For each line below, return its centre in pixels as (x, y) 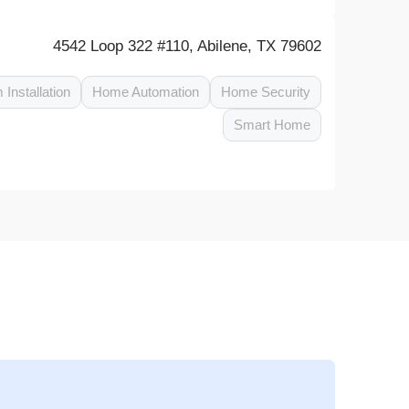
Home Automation (146, 92)
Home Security (266, 92)
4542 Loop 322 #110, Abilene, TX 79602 (188, 46)
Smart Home (273, 125)
